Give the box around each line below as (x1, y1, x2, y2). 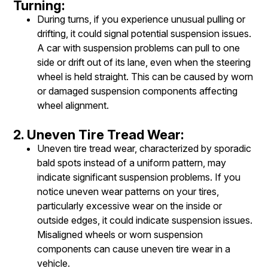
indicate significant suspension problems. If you (37, 170, 240, 183)
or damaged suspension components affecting (37, 84, 237, 97)
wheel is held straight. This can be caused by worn (37, 70, 253, 83)
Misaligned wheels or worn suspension (37, 228, 203, 240)
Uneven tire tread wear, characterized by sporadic (37, 142, 251, 154)
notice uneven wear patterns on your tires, (37, 185, 219, 197)
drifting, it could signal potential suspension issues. (37, 27, 251, 39)
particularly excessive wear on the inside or (37, 199, 222, 212)
